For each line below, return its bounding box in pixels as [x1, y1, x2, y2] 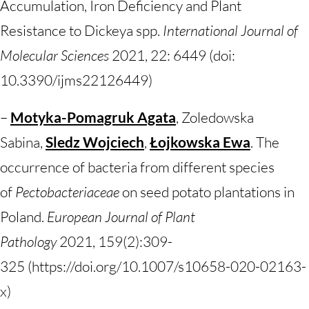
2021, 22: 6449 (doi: [112, 46, 235, 64]
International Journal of [163, 21, 298, 39]
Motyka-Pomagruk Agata [10, 108, 176, 126]
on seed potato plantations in [119, 183, 295, 201]
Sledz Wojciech [46, 133, 144, 150]
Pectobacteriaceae [15, 183, 119, 201]
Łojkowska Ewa [150, 133, 250, 150]
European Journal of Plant [47, 208, 195, 226]
